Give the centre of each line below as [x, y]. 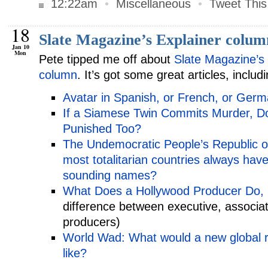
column [58, 75]
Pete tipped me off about [106, 59]
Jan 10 [21, 47]
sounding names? [110, 175]
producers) [92, 222]
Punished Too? [102, 129]
